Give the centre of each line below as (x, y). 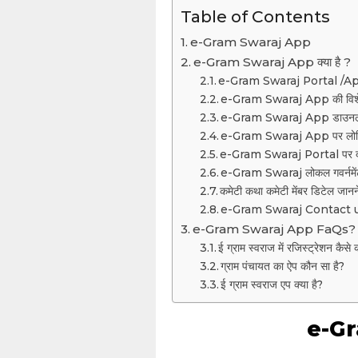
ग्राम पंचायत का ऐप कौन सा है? (283, 266)
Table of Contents (255, 16)
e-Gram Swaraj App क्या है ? (272, 62)
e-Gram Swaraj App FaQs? (274, 229)
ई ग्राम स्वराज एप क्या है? (272, 284)
